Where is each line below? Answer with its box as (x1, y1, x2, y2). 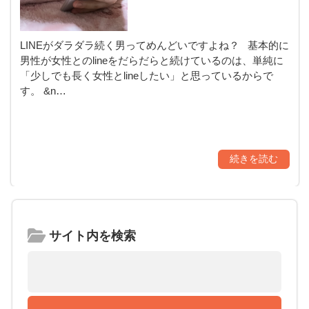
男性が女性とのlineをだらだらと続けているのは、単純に (19, 54, 283, 66)
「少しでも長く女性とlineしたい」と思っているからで (19, 69, 273, 81)
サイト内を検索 (46, 228, 137, 243)
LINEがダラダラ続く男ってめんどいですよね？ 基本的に (19, 39, 289, 51)
